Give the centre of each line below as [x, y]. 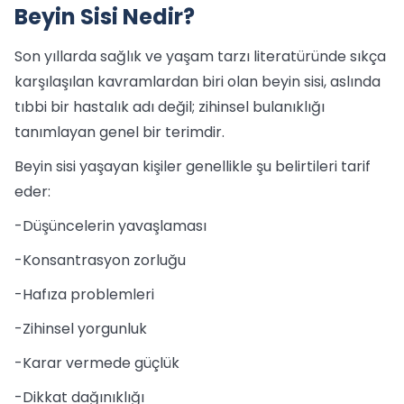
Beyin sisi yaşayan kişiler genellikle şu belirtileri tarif [193, 166]
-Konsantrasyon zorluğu [100, 260]
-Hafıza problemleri [84, 294]
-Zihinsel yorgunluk [81, 329]
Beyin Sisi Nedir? [105, 17]
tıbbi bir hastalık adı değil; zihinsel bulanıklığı [170, 107]
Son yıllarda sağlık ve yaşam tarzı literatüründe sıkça [200, 56]
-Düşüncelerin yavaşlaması [110, 226]
